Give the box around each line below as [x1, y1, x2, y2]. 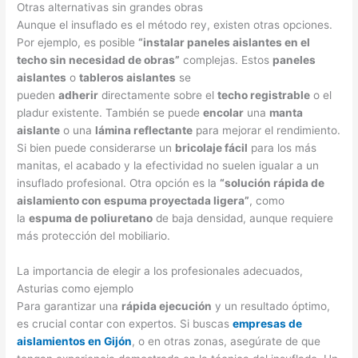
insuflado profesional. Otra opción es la [17, 177, 221, 190]
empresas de [233, 317, 303, 331]
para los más [248, 141, 317, 155]
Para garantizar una [17, 300, 122, 313]
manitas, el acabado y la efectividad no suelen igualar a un [17, 159, 320, 173]
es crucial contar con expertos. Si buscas [17, 317, 233, 331]
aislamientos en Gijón [17, 335, 133, 348]
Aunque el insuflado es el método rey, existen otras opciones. [17, 18, 333, 32]
